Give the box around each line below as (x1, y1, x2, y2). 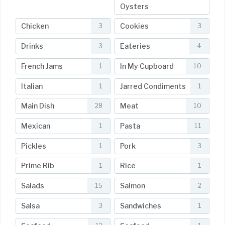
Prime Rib (21, 161, 54, 170)
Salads (21, 181, 44, 190)
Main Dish (21, 101, 54, 110)
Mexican (21, 122, 50, 130)
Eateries (120, 42, 150, 51)
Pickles (21, 141, 46, 150)
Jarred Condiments (120, 81, 186, 90)
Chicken (21, 22, 49, 31)
